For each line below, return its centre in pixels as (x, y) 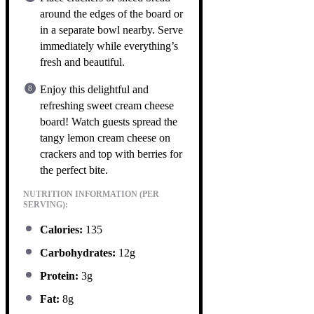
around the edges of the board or (111, 13)
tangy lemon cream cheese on (105, 137)
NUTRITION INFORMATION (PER (91, 194)
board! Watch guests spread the (109, 121)
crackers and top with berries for (111, 153)
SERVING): (46, 204)
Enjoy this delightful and (94, 89)
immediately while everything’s (109, 46)
